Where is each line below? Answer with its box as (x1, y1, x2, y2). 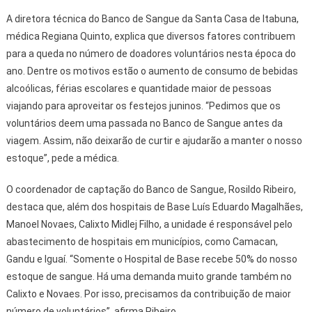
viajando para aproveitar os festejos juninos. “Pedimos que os (6, 100, 281, 111)
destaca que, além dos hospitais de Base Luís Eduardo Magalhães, (6, 201, 303, 212)
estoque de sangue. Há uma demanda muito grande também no (6, 270, 292, 282)
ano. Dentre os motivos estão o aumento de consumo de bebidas (6, 65, 298, 77)
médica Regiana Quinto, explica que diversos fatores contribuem (6, 30, 295, 42)
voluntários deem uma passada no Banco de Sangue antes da (6, 117, 283, 129)
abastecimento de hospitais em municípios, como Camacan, (6, 235, 278, 247)
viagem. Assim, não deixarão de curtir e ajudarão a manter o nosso (6, 134, 302, 146)
